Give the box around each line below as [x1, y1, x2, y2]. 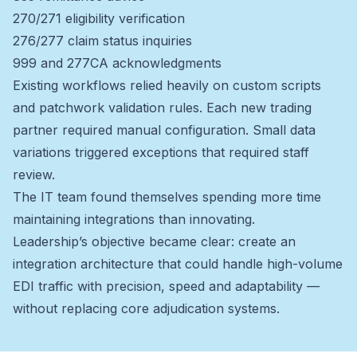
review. [13, 166, 55, 182]
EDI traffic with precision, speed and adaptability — [13, 277, 320, 294]
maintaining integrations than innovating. [13, 210, 255, 227]
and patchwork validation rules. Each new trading [13, 99, 312, 116]
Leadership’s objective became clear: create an [13, 233, 296, 249]
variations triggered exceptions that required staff [13, 143, 309, 160]
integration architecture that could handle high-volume [13, 255, 343, 272]
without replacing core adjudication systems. [13, 300, 280, 316]
